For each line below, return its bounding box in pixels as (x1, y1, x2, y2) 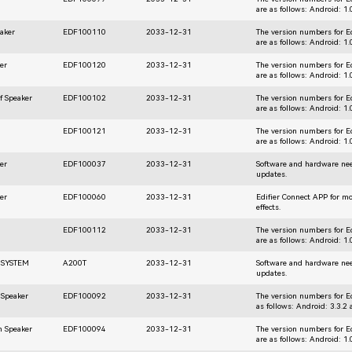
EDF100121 (63, 126, 107, 135)
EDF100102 (63, 93, 107, 102)
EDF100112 (63, 225, 107, 234)
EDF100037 (63, 159, 107, 168)
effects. (256, 202, 281, 211)
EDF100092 (63, 291, 107, 300)
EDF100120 (63, 60, 107, 69)
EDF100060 (63, 192, 107, 201)
